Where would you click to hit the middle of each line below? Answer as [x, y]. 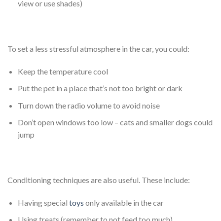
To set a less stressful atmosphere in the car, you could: [98, 48]
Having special [43, 202]
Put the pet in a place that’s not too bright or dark [100, 88]
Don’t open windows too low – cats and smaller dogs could [115, 122]
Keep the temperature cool [63, 71]
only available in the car [124, 202]
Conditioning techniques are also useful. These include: [99, 180]
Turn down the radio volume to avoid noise [89, 105]
